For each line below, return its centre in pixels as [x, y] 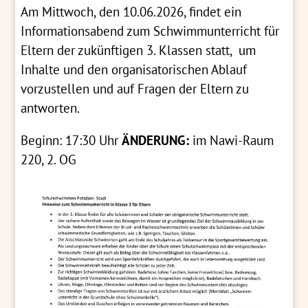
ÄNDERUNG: [157, 140]
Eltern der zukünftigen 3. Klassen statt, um [139, 50]
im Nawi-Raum [233, 140]
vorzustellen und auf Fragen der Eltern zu [135, 88]
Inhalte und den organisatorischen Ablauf [134, 69]
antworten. [51, 108]
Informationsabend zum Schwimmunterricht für [150, 31]
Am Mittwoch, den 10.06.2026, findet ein [131, 11]
